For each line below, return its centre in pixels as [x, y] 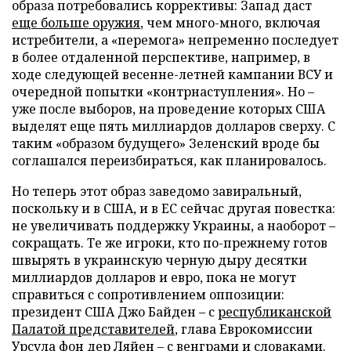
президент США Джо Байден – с [115, 311]
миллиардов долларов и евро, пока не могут [154, 277]
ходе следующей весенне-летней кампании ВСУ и [172, 74]
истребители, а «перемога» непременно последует [175, 40]
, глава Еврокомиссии [244, 329]
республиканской [275, 311]
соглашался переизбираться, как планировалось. [172, 160]
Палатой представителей [93, 329]
